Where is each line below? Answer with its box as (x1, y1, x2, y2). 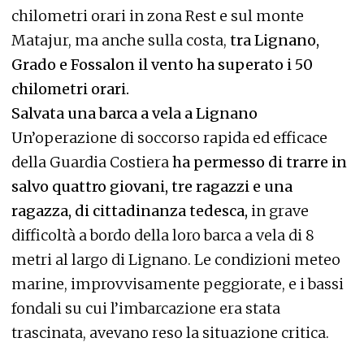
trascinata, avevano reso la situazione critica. (11, 323, 329, 343)
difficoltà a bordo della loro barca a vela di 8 (11, 226, 314, 245)
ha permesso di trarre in (172, 153, 347, 172)
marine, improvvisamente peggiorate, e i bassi (11, 275, 344, 294)
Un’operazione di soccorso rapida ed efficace (11, 128, 327, 148)
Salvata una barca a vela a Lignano (11, 104, 258, 123)
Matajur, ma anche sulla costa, (11, 31, 227, 50)
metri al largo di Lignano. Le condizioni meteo (11, 250, 340, 270)
